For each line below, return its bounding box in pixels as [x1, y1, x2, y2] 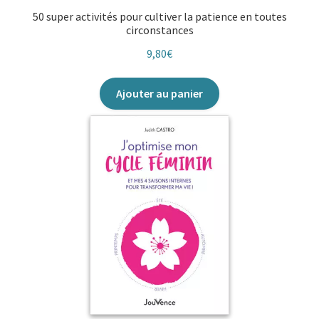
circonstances [125, 23, 194, 38]
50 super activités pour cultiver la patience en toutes [32, 9, 287, 24]
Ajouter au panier [116, 85, 203, 100]
